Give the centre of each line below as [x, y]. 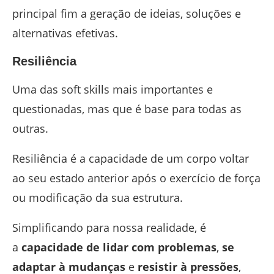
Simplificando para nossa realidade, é [109, 228]
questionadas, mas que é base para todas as [127, 109]
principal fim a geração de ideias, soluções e [127, 14]
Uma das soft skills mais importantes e [113, 90]
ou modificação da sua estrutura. [98, 198]
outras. [30, 129]
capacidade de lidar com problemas [119, 247]
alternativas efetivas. [65, 33]
